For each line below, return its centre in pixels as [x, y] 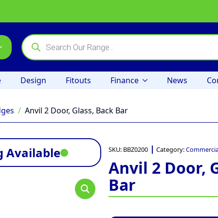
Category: [171, 149]
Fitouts [78, 80]
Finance [125, 80]
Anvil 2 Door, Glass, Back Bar [76, 110]
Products [38, 37]
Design [33, 80]
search [34, 45]
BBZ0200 [136, 149]
